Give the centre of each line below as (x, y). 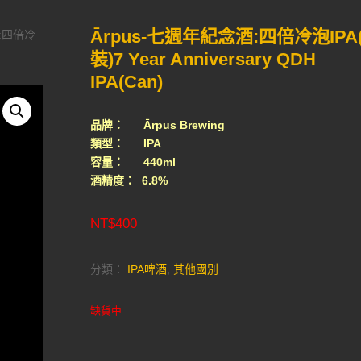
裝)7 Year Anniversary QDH (203, 60)
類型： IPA (125, 143)
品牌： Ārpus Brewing (157, 124)
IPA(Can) (126, 82)
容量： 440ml (133, 162)
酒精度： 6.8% (129, 180)
